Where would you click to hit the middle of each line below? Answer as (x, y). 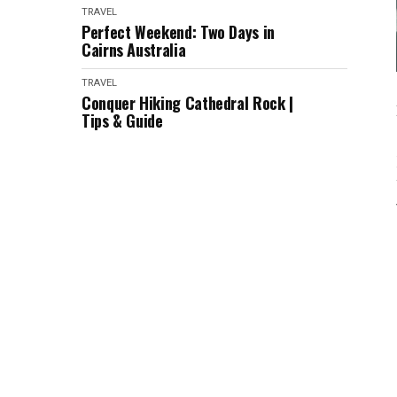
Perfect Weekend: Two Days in (178, 32)
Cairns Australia (134, 50)
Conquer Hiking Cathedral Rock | (187, 103)
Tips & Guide (122, 121)
